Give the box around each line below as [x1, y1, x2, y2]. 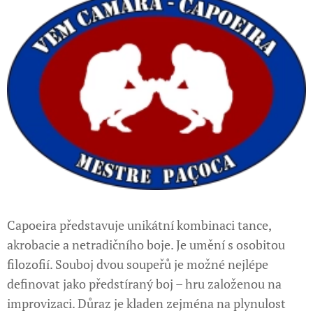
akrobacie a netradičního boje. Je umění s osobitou [7, 235, 285, 253]
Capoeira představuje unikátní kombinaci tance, [7, 216, 271, 233]
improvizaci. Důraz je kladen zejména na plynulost [7, 294, 286, 312]
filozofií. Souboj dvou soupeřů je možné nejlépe [7, 255, 268, 272]
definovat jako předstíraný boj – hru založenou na [7, 275, 282, 292]
